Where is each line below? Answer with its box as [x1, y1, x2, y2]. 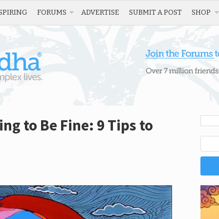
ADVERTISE [81, 8, 119, 17]
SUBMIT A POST [129, 8, 182, 17]
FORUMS [37, 8, 66, 17]
